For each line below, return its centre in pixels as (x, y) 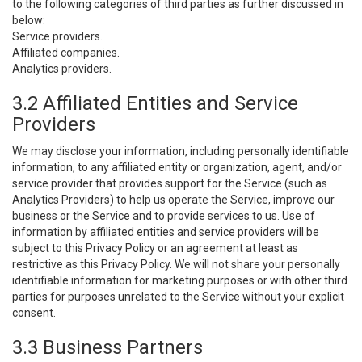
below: (29, 20)
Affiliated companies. (66, 53)
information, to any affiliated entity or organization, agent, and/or (177, 167)
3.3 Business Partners (107, 347)
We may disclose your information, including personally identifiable (181, 151)
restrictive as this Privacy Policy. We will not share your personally (176, 264)
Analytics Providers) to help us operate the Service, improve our (173, 200)
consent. (34, 313)
